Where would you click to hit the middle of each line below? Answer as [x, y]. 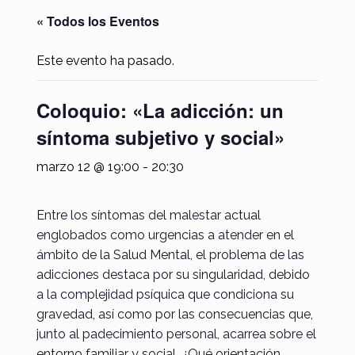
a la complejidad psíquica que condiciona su [165, 294]
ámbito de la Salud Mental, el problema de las [170, 254]
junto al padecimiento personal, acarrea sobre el [176, 334]
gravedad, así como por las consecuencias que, [174, 314]
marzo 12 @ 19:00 [88, 166]
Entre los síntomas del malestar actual [148, 215]
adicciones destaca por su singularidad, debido [173, 274]
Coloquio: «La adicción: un [160, 110]
